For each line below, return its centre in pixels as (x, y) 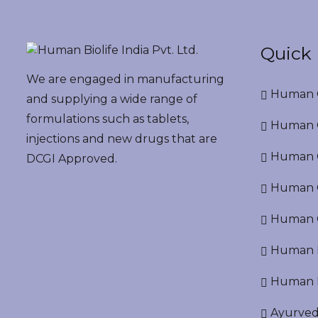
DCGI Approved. (72, 159)
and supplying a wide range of (112, 99)
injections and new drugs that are (122, 139)
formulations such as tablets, (108, 119)
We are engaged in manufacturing (125, 79)
